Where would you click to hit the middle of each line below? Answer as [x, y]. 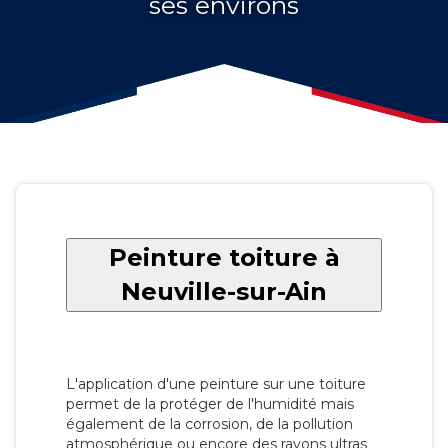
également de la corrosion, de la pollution [209, 423]
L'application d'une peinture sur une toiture [216, 383]
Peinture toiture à [224, 257]
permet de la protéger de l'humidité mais [210, 403]
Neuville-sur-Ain [224, 291]
